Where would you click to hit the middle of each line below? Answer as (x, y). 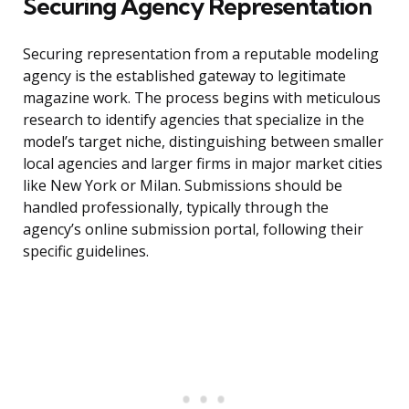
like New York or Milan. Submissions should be (183, 186)
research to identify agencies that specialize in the (194, 120)
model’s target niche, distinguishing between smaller (203, 142)
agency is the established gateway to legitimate (184, 76)
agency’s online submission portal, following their (193, 230)
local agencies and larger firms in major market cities (203, 164)
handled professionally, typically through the (176, 208)
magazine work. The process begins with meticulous (202, 98)
